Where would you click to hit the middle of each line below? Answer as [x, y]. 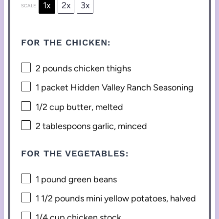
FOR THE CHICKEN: [66, 43]
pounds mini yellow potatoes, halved [125, 199]
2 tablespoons [63, 126]
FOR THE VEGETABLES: [75, 153]
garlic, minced [119, 126]
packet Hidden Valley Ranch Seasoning [117, 88]
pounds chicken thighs [86, 69]
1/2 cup [50, 107]
